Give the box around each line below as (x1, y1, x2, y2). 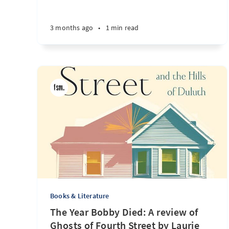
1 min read (105, 23, 139, 32)
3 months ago (50, 23, 94, 32)
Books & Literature (50, 191, 109, 200)
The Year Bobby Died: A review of (50, 205, 198, 218)
